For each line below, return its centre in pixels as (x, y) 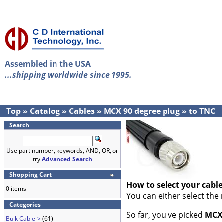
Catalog (45, 111)
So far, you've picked (166, 215)
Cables (82, 111)
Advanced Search (67, 159)
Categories (25, 204)
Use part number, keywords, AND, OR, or (62, 150)
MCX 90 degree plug (142, 111)
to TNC (202, 111)
